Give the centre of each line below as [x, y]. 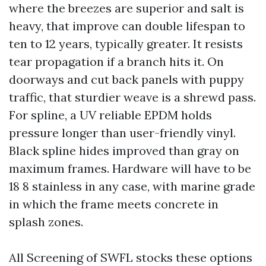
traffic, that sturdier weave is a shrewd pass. [132, 97]
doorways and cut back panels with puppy [126, 79]
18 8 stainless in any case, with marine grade [132, 186]
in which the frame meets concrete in [114, 204]
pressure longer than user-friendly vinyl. [122, 133]
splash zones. [46, 222]
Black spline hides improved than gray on [124, 151]
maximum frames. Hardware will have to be [130, 168]
